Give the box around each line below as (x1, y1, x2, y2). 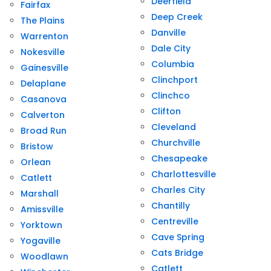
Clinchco (151, 90, 190, 102)
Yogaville (21, 235, 60, 247)
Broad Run (21, 125, 67, 137)
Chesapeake (151, 152, 207, 165)
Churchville (151, 137, 200, 149)
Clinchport (151, 74, 198, 87)
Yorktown (21, 219, 62, 232)
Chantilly (151, 200, 190, 212)
